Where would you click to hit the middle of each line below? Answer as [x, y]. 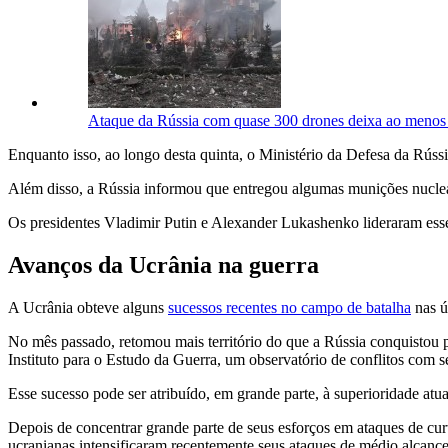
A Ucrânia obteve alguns [88, 307]
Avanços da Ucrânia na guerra [163, 264]
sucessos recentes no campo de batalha [289, 307]
